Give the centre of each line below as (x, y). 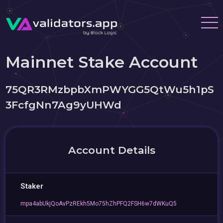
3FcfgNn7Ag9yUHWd (64, 105)
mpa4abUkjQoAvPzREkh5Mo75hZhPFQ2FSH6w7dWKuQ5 (99, 204)
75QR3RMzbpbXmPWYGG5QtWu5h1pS (110, 89)
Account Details (111, 150)
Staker (32, 186)
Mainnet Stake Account (102, 62)
